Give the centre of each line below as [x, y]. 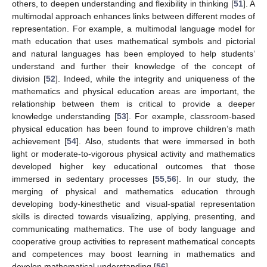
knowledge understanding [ [64, 116]
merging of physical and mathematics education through [133, 191]
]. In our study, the [216, 178]
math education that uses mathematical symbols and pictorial [133, 41]
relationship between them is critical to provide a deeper [133, 103]
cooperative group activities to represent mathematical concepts [133, 241]
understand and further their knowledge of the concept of [133, 66]
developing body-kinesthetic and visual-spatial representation [133, 204]
